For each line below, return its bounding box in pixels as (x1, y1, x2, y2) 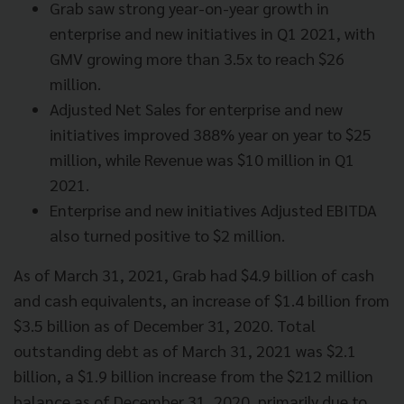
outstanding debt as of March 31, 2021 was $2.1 (14, 340, 356, 362)
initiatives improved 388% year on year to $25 (50, 124, 372, 145)
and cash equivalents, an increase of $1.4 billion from (14, 289, 390, 311)
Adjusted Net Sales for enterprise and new (50, 98, 343, 120)
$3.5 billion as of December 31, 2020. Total (14, 315, 316, 336)
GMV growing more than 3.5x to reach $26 (50, 48, 344, 69)
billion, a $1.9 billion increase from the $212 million (14, 365, 373, 387)
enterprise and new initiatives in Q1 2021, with (50, 23, 375, 44)
